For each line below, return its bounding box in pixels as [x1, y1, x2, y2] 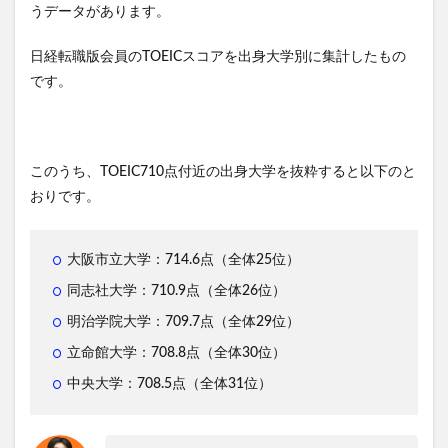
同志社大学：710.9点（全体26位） [67, 283, 286, 298]
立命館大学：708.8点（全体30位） [67, 345, 286, 360]
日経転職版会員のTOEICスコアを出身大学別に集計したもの [30, 49, 406, 64]
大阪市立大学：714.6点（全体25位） [67, 252, 300, 267]
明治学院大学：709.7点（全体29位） [67, 314, 300, 329]
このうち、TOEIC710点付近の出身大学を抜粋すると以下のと [30, 164, 416, 179]
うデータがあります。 [30, 4, 170, 19]
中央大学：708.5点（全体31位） [67, 376, 272, 391]
